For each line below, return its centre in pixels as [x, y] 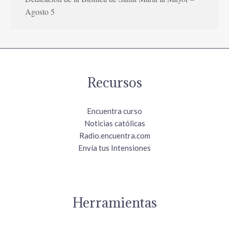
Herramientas [114, 203]
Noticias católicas [114, 123]
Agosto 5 [40, 11]
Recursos [114, 83]
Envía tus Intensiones [114, 148]
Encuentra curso [114, 111]
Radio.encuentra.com [114, 136]
